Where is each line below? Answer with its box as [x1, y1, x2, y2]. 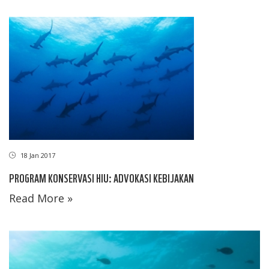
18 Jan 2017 [19, 151, 55, 160]
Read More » [9, 191, 73, 205]
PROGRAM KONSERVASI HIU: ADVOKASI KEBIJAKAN [9, 170, 194, 185]
